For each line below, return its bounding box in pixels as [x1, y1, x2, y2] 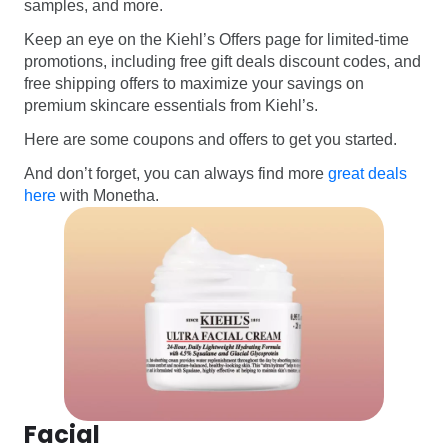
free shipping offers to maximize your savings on [24, 75, 364, 93]
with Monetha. [56, 187, 159, 205]
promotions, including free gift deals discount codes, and [24, 53, 421, 71]
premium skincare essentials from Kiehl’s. [24, 97, 318, 115]
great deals [328, 165, 407, 183]
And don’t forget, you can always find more [24, 165, 328, 183]
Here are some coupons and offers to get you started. [24, 131, 397, 149]
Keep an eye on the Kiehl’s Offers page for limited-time [24, 31, 409, 49]
